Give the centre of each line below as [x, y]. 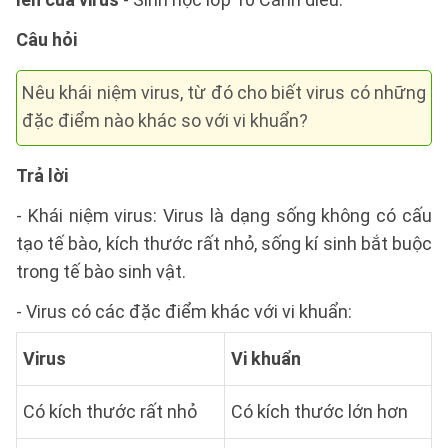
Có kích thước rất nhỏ [110, 411]
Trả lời [42, 175]
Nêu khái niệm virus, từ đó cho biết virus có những [224, 92]
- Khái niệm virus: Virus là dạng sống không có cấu [224, 215]
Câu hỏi [46, 39]
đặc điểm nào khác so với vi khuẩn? [165, 120]
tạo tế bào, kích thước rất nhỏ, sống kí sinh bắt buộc [224, 243]
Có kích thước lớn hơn [319, 411]
